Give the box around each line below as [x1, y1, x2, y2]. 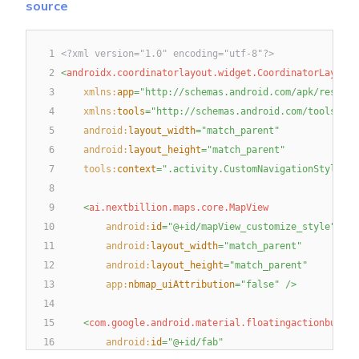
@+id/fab [173, 337, 218, 349]
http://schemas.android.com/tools [156, 106, 336, 118]
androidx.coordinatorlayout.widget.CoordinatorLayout [67, 67, 353, 79]
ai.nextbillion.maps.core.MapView [89, 202, 268, 214]
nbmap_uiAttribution [128, 279, 235, 291]
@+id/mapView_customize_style [173, 221, 330, 233]
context [117, 163, 156, 175]
